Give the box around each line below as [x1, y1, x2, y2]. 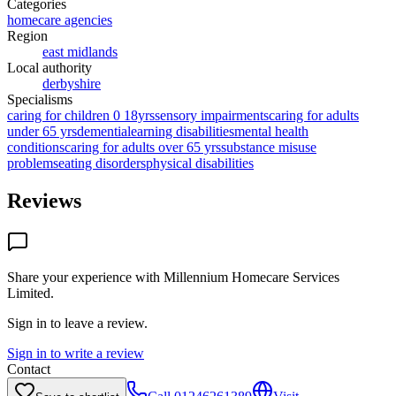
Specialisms [7, 91, 72, 107]
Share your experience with [7, 269, 164, 285]
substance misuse [221, 139, 316, 155]
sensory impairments [155, 107, 269, 123]
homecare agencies [7, 11, 112, 27]
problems [7, 155, 58, 171]
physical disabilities [146, 155, 254, 171]
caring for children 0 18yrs [7, 107, 155, 123]
